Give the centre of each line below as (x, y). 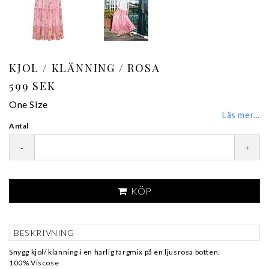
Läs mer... (241, 115)
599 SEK (32, 86)
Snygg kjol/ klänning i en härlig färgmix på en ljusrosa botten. (115, 252)
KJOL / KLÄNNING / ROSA (85, 68)
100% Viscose (34, 263)
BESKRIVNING (44, 233)
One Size (29, 104)
